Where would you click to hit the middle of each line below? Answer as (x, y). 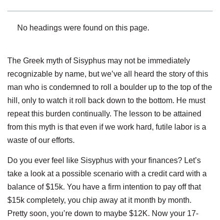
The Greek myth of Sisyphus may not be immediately (99, 60)
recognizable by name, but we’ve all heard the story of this (108, 74)
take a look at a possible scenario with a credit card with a (107, 173)
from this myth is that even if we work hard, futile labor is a (107, 127)
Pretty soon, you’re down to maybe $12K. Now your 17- (103, 213)
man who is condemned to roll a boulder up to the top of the (110, 87)
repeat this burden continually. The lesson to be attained (104, 113)
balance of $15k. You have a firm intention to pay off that (104, 187)
